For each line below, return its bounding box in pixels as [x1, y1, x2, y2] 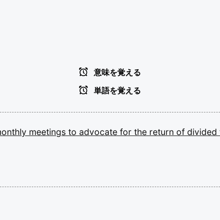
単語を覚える [92, 86, 141, 95]
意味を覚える [92, 68, 141, 77]
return [149, 127, 176, 137]
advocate [79, 127, 120, 137]
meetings [29, 127, 68, 137]
